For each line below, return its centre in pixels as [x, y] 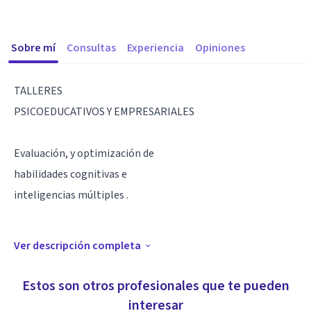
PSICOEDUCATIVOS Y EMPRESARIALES [104, 112]
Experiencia [155, 48]
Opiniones [220, 48]
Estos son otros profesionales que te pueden [155, 286]
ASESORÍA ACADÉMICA [67, 278]
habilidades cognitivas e [70, 174]
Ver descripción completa [77, 246]
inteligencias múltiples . [71, 195]
